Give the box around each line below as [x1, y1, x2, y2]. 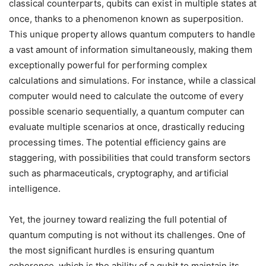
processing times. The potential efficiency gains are [9, 136, 226, 148]
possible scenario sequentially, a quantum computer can [9, 105, 245, 117]
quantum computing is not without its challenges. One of [9, 229, 245, 240]
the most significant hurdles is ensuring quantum [9, 244, 214, 256]
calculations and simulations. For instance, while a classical [9, 74, 256, 86]
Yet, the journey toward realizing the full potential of [9, 213, 227, 225]
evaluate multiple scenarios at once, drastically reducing [9, 121, 245, 132]
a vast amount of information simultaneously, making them [9, 43, 252, 55]
